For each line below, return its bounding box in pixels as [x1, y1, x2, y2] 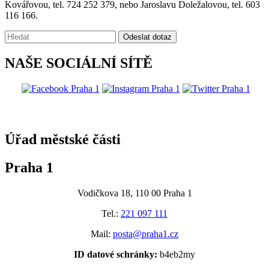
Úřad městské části [5, 131, 121, 147]
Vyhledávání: [4, 30, 54, 41]
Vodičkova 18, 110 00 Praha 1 [77, 187, 192, 198]
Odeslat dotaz [123, 32, 172, 42]
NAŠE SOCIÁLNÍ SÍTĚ [5, 55, 153, 71]
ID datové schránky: [74, 249, 160, 259]
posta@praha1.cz [113, 228, 178, 239]
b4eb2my [160, 249, 195, 259]
